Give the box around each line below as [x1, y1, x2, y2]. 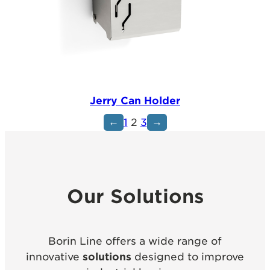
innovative [26, 250, 83, 263]
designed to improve [134, 250, 244, 263]
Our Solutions [66, 185, 204, 208]
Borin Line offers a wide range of [48, 234, 222, 247]
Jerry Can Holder [90, 95, 180, 107]
